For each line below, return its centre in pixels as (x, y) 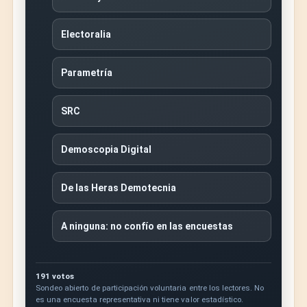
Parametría (87, 73)
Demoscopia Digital (107, 150)
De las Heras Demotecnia (119, 187)
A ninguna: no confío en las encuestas (147, 226)
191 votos (55, 277)
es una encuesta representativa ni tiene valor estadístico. (140, 300)
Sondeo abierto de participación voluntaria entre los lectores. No (150, 288)
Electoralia (86, 35)
